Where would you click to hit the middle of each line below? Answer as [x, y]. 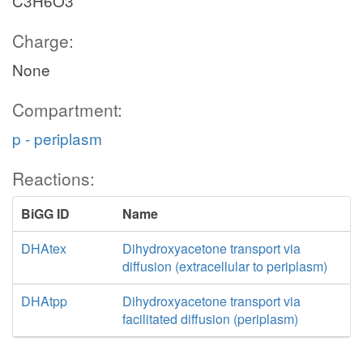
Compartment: [67, 109]
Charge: [43, 41]
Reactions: [53, 178]
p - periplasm [57, 138]
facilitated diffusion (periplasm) [210, 319]
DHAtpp [44, 301]
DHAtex [44, 248]
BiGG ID [45, 214]
